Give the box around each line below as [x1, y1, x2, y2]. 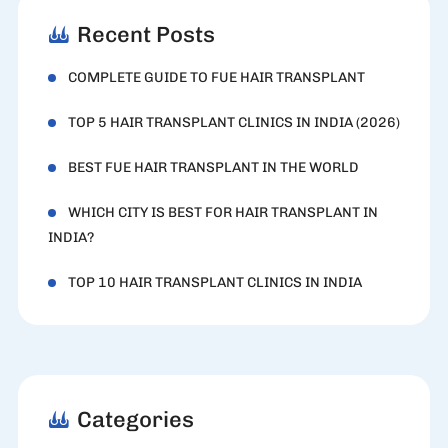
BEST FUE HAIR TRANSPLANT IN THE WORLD [67, 159, 359, 177]
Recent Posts [76, 21, 215, 49]
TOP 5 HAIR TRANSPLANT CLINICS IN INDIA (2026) [67, 114, 400, 132]
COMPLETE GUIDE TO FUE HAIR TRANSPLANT [67, 69, 365, 87]
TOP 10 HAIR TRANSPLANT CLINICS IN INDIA [67, 274, 362, 292]
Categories [76, 406, 194, 434]
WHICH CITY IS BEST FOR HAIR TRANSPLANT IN [67, 204, 378, 222]
